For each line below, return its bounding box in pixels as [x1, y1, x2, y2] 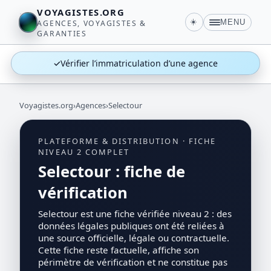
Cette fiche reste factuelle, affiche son [38, 243, 200, 256]
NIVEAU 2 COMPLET [38, 146, 130, 157]
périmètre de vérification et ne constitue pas [38, 255, 228, 268]
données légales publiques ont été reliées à [38, 219, 225, 232]
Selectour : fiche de [38, 161, 186, 183]
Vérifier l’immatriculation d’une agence [60, 57, 218, 70]
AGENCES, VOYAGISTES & [37, 18, 147, 28]
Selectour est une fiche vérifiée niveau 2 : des [38, 207, 232, 220]
